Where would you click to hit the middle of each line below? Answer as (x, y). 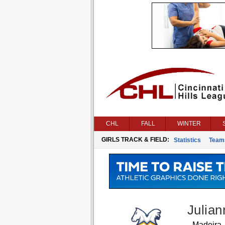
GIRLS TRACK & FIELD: (135, 140)
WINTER (189, 124)
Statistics (187, 140)
